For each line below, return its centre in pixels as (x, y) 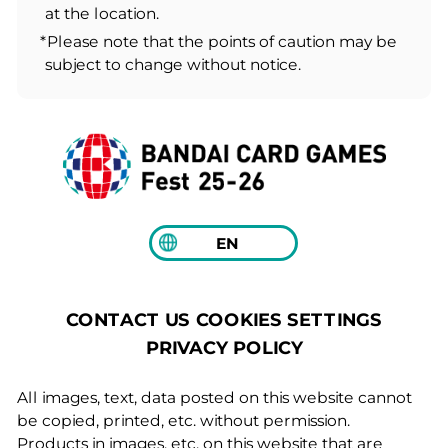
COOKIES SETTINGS (289, 320)
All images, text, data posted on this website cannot (214, 398)
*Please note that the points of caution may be (219, 41)
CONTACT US (128, 320)
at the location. (102, 14)
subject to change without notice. (173, 64)
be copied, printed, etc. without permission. (183, 421)
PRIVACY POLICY (224, 347)
